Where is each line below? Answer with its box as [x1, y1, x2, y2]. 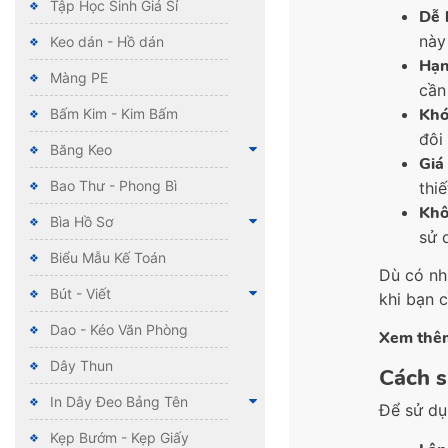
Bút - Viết [50, 285, 111, 303]
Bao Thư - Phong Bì [50, 177, 177, 195]
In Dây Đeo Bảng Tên [50, 393, 188, 411]
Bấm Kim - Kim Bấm [50, 105, 178, 123]
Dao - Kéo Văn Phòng [50, 321, 188, 339]
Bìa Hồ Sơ [50, 213, 113, 231]
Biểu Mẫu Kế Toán [50, 249, 166, 267]
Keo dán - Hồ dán [50, 33, 164, 51]
